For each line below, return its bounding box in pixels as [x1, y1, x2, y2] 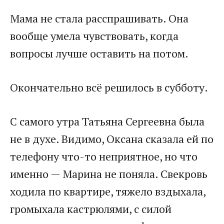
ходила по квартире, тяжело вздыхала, [10, 183, 205, 198]
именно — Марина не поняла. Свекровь [10, 166, 207, 181]
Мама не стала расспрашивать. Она [10, 10, 188, 25]
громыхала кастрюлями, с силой [10, 201, 171, 216]
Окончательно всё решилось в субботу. [10, 79, 208, 94]
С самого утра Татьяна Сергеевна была [10, 113, 204, 128]
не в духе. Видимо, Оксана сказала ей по [10, 131, 213, 146]
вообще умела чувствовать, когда [10, 28, 178, 43]
